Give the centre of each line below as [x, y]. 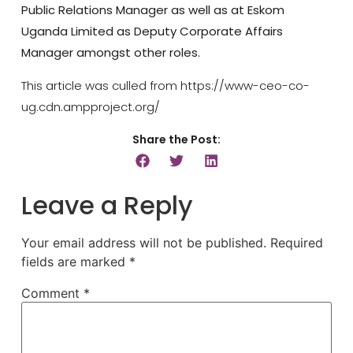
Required [296, 243]
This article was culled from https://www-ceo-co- [165, 85]
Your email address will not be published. [143, 243]
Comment [52, 294]
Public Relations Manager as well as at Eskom [152, 10]
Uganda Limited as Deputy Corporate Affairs [152, 32]
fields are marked [75, 262]
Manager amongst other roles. [110, 53]
